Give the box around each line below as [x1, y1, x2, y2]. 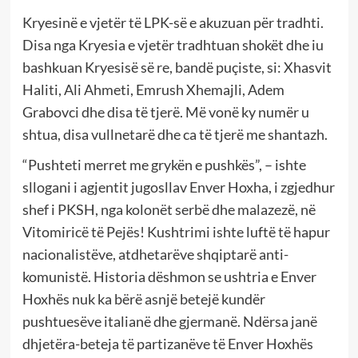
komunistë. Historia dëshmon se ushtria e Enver [22, 267, 316, 285]
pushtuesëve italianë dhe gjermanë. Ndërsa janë [22, 312, 317, 330]
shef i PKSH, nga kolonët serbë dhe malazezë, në [22, 200, 316, 218]
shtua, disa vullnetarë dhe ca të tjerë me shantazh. [22, 125, 328, 143]
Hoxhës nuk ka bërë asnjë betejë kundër [22, 289, 265, 308]
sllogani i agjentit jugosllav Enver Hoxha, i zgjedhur [22, 177, 335, 196]
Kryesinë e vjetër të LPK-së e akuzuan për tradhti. [22, 13, 324, 31]
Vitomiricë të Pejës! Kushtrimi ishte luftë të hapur [22, 222, 330, 241]
